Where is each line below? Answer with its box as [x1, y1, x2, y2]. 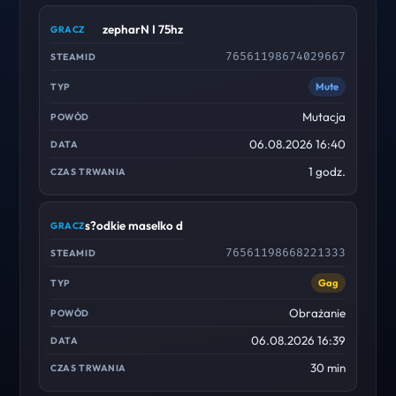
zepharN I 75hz [103, 22, 184, 36]
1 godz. [308, 164, 346, 179]
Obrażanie [288, 306, 346, 320]
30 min [309, 361, 346, 375]
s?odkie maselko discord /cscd [85, 218, 248, 232]
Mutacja [301, 110, 346, 124]
